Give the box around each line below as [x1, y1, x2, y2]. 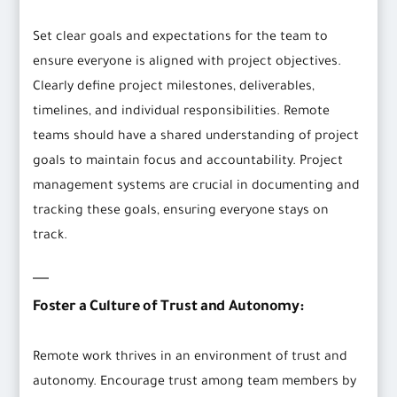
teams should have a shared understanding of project [33, 130, 360, 145]
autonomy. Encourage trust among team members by [33, 376, 357, 391]
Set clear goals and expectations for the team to [33, 31, 329, 46]
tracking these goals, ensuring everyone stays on [33, 205, 330, 220]
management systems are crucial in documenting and [33, 180, 361, 195]
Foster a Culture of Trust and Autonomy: [33, 300, 304, 316]
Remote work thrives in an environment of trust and [33, 351, 348, 366]
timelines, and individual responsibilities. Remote [33, 105, 331, 121]
